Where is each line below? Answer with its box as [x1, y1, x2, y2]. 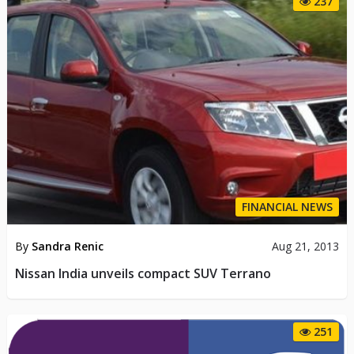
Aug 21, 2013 [272, 238, 340, 254]
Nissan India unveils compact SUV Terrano [14, 264, 271, 282]
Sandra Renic [31, 238, 104, 254]
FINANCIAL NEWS [242, 198, 333, 214]
